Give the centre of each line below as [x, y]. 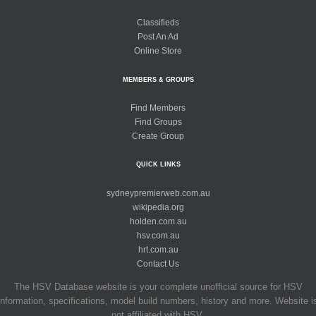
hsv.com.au [158, 235]
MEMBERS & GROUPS [158, 79]
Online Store [158, 51]
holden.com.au [158, 221]
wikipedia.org [158, 207]
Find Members [158, 108]
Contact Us [158, 263]
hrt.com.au [158, 249]
